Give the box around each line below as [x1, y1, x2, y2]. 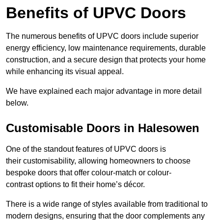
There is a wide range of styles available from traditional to [6, 200, 208, 209]
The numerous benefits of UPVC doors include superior [6, 32, 198, 41]
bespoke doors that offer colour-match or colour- [6, 168, 171, 177]
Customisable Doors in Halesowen [6, 121, 199, 135]
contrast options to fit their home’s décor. [6, 180, 145, 189]
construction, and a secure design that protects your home [6, 55, 206, 64]
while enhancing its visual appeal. [6, 67, 124, 76]
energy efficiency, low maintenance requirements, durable [6, 44, 206, 53]
